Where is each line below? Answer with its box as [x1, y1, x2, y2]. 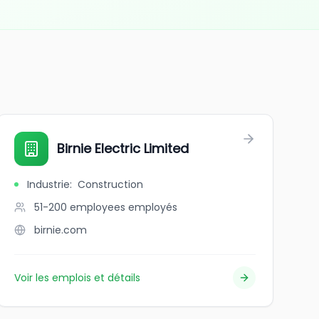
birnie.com [33, 223, 87, 237]
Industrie [26, 177, 70, 192]
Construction [77, 177, 143, 192]
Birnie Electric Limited [56, 140, 189, 157]
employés [127, 200, 177, 214]
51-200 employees [33, 200, 125, 214]
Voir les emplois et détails [14, 271, 140, 285]
